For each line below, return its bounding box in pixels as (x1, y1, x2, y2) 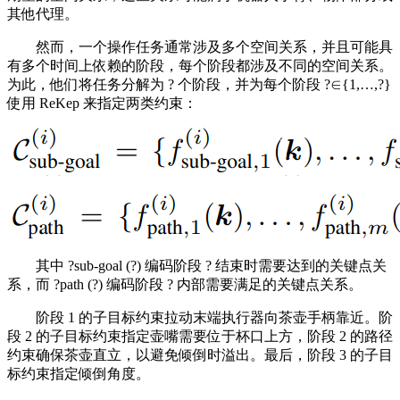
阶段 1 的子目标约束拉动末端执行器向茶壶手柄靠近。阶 (7, 310, 393, 326)
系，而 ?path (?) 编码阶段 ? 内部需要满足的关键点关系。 (7, 277, 362, 293)
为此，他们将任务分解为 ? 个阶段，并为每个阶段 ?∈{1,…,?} (7, 77, 391, 93)
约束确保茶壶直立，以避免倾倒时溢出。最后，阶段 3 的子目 (7, 347, 393, 363)
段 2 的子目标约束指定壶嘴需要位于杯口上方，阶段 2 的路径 (7, 329, 393, 345)
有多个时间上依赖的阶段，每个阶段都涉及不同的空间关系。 (7, 58, 393, 74)
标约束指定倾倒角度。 (7, 366, 150, 382)
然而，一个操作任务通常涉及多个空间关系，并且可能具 (7, 39, 393, 55)
